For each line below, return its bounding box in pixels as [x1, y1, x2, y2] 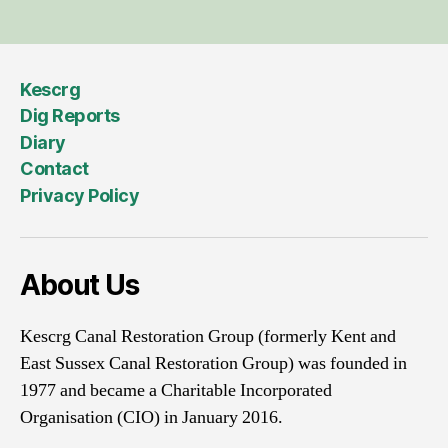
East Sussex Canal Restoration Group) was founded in [20, 351, 407, 375]
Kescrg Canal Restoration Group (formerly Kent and [20, 324, 396, 348]
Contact [20, 158, 89, 180]
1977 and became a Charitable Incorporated [20, 378, 332, 402]
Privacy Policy [20, 184, 140, 206]
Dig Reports [20, 105, 120, 127]
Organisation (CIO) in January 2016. [20, 405, 283, 429]
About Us [20, 267, 139, 302]
